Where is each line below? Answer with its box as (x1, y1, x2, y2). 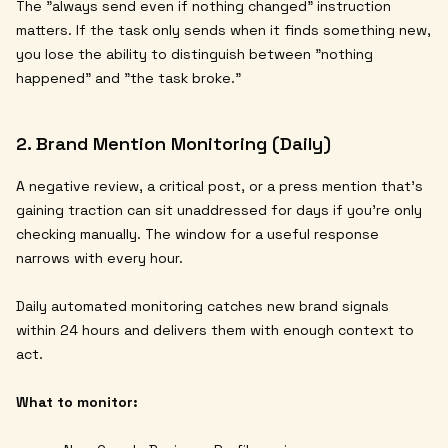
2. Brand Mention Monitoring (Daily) (16, 131, 331, 155)
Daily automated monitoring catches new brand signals (16, 296, 389, 315)
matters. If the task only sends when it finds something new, (16, 20, 431, 39)
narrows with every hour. (16, 248, 183, 267)
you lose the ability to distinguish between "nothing (16, 44, 373, 63)
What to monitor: (16, 392, 138, 411)
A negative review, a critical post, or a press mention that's (16, 176, 423, 195)
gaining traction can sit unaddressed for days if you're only (16, 200, 422, 219)
